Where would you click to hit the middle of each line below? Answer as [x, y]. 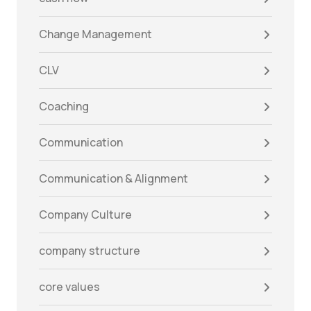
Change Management [95, 34]
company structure [90, 251]
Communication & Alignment [114, 179]
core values [69, 287]
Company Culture [85, 215]
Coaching [64, 107]
